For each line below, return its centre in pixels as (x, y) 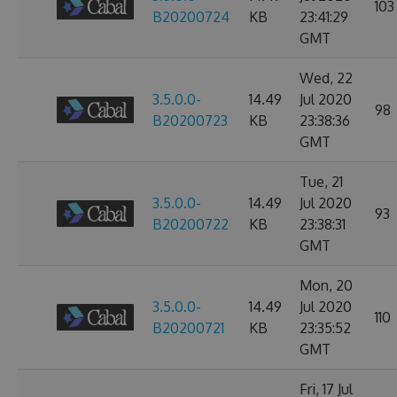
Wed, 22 (326, 78)
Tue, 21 (321, 182)
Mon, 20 (326, 285)
